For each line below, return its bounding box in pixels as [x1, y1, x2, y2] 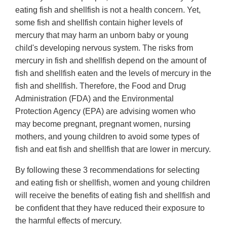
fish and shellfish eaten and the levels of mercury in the [15, 69, 211, 78]
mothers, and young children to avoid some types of [15, 132, 199, 141]
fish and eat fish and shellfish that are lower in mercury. [15, 145, 211, 154]
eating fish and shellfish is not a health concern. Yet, [15, 6, 201, 15]
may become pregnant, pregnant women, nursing [15, 120, 191, 129]
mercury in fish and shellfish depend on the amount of [15, 56, 206, 65]
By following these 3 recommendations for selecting [15, 166, 200, 175]
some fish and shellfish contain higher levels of [15, 18, 182, 27]
